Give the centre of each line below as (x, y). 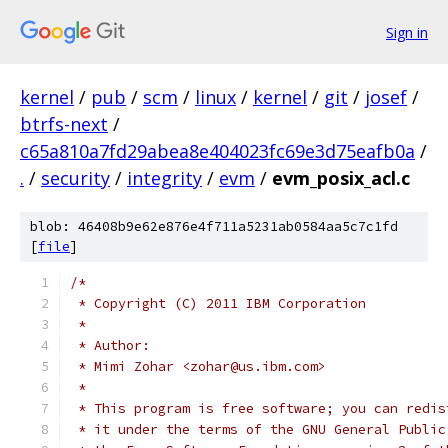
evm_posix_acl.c (341, 178)
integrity (164, 178)
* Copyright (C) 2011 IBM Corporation (218, 303)
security (75, 178)
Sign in (407, 32)
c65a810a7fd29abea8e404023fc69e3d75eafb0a (217, 151)
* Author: (110, 345)
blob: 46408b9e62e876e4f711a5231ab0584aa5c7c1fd (214, 226)
